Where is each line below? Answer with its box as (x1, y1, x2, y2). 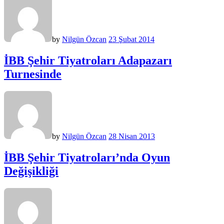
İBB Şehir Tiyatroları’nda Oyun (4, 150, 170, 164)
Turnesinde (4, 67, 61, 80)
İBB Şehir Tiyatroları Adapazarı (4, 53, 172, 67)
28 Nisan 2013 (108, 131, 155, 140)
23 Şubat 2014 (108, 35, 154, 44)
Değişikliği (4, 164, 58, 177)
